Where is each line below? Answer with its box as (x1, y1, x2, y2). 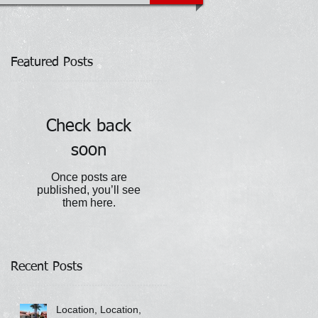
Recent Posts (11, 261, 82, 273)
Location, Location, (56, 304, 141, 315)
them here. (62, 197, 116, 209)
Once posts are (50, 171, 127, 183)
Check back (46, 118, 131, 135)
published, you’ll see (37, 184, 141, 196)
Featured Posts (11, 56, 93, 69)
